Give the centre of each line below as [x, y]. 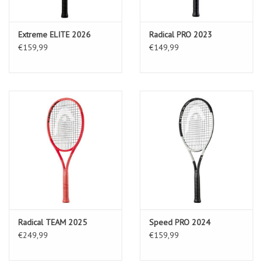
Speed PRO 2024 [180, 222]
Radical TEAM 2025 [53, 222]
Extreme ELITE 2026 [54, 34]
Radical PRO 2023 [181, 34]
